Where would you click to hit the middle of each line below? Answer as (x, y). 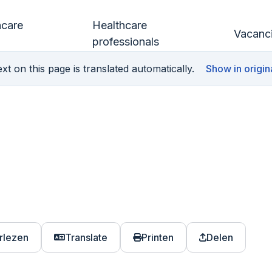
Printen (157, 237)
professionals (125, 42)
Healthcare (119, 25)
